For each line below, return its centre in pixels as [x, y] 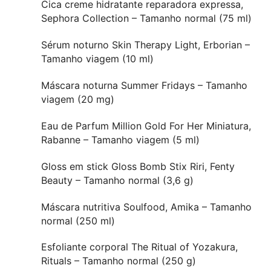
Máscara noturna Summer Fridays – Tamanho [144, 85]
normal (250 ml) [78, 220]
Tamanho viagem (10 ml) [97, 59]
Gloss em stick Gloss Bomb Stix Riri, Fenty [138, 166]
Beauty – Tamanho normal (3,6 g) [117, 180]
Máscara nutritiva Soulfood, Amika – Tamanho [146, 207]
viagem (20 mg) [78, 99]
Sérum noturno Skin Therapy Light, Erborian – [145, 45]
